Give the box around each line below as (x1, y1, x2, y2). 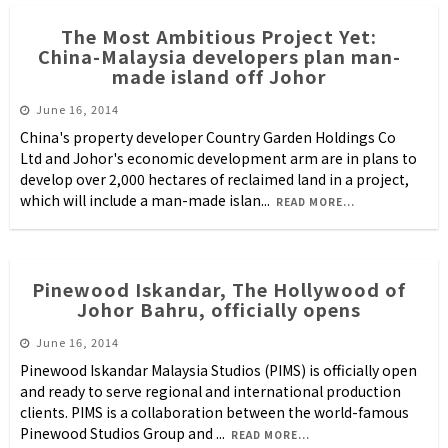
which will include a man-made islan (20, 190, 261, 211)
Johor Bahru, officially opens (77, 296, 361, 323)
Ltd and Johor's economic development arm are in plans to (20, 148, 417, 169)
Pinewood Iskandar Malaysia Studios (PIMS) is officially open (20, 360, 417, 381)
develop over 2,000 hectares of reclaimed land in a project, (20, 169, 409, 190)
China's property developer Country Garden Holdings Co (20, 127, 396, 148)
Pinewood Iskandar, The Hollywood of (32, 276, 406, 303)
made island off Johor (111, 63, 327, 90)
